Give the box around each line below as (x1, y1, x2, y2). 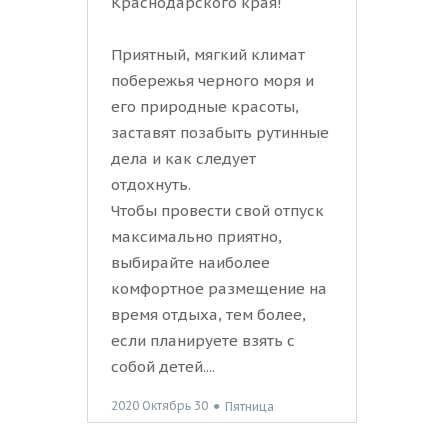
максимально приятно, (111, 227, 282, 247)
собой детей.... (111, 357, 215, 377)
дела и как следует (111, 149, 256, 169)
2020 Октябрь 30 (111, 398, 208, 414)
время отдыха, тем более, (111, 305, 306, 325)
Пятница (225, 398, 274, 414)
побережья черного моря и (111, 71, 314, 91)
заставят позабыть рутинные (111, 123, 329, 143)
